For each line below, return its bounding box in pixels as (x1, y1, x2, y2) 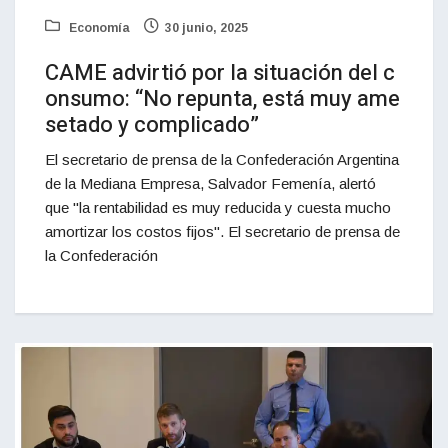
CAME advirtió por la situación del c (45, 57, 395, 90)
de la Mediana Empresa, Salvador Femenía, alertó (45, 175, 376, 193)
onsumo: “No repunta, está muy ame (45, 83, 400, 116)
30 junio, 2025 (165, 21, 248, 36)
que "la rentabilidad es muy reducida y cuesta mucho (45, 199, 391, 217)
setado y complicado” (45, 109, 259, 142)
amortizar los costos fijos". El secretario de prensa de (45, 223, 400, 241)
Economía (66, 21, 130, 36)
